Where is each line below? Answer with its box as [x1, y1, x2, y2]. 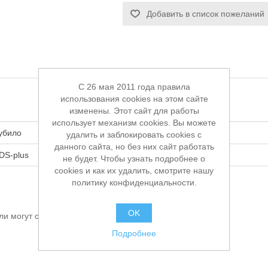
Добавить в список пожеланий [147, 9, 265, 19]
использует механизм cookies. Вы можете [52, 118, 216, 127]
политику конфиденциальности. [71, 178, 197, 187]
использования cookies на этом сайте [60, 94, 208, 103]
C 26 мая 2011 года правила [78, 82, 190, 92]
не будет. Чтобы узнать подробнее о [63, 154, 205, 163]
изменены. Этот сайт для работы [69, 106, 199, 115]
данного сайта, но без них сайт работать [54, 142, 214, 151]
